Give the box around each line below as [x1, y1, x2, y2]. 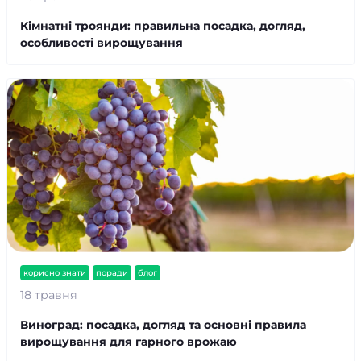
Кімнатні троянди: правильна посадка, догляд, [20, 19, 305, 33]
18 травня [20, 288, 77, 302]
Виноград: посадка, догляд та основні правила [20, 317, 306, 332]
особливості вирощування [20, 35, 183, 50]
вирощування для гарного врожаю [20, 334, 237, 349]
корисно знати [23, 268, 86, 278]
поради [96, 268, 128, 278]
